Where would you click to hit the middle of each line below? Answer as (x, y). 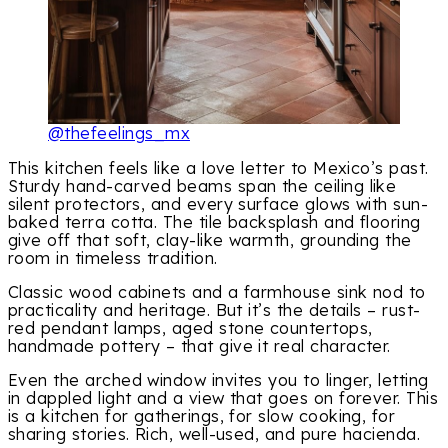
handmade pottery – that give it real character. (199, 345)
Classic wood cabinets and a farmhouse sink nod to (217, 291)
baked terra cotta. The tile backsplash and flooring (214, 221)
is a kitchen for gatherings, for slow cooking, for (202, 415)
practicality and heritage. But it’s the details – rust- (214, 309)
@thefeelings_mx (119, 133)
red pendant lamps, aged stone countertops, (190, 327)
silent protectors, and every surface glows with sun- (218, 203)
